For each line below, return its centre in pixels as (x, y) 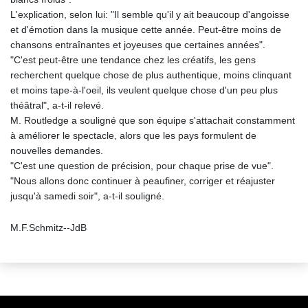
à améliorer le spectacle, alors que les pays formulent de (133, 136)
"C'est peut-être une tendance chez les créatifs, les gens (133, 60)
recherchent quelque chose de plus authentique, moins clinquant (151, 75)
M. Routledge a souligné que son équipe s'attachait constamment (153, 121)
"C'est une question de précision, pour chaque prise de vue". (142, 166)
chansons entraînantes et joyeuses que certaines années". (138, 45)
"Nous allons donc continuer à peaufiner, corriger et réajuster (143, 181)
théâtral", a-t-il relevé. (57, 106)
